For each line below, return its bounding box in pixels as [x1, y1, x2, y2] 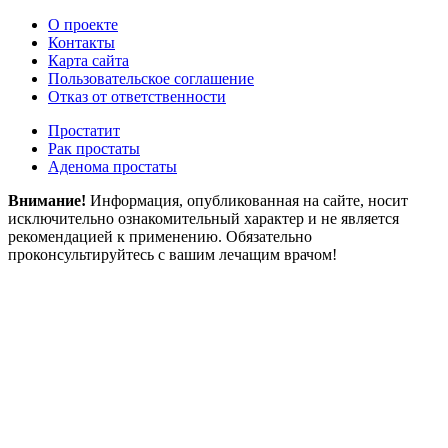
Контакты [48, 33, 115, 51]
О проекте [48, 15, 118, 33]
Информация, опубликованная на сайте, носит [86, 191, 408, 209]
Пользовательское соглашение [48, 69, 254, 87]
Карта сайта [48, 51, 129, 69]
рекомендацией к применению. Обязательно [8, 227, 312, 245]
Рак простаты [48, 139, 140, 157]
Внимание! [8, 191, 86, 209]
